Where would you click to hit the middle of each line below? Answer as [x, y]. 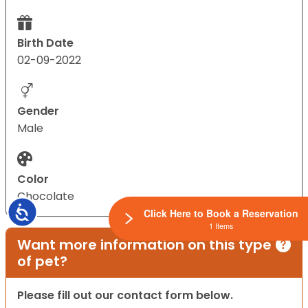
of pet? [42, 262]
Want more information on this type [144, 245]
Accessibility [59, 210]
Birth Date [45, 43]
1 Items [221, 225]
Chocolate [46, 197]
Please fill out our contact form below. [125, 296]
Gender [38, 111]
